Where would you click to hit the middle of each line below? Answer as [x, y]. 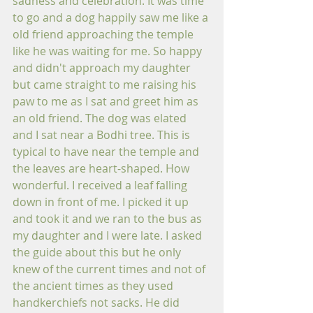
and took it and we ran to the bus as [109, 219]
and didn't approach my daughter [103, 68]
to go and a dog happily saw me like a [112, 17]
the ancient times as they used [94, 286]
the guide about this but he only [98, 252]
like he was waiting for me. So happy [109, 51]
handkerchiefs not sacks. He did [97, 303]
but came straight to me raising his [106, 85]
